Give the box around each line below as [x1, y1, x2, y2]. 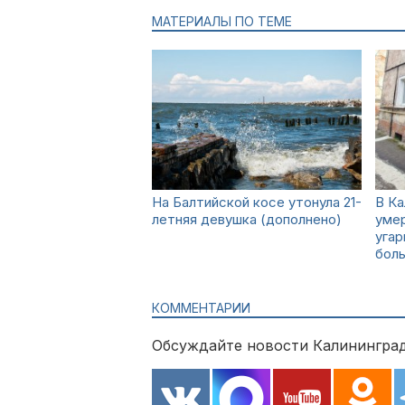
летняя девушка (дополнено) [152, 211, 342, 228]
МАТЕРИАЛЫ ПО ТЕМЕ [152, 14, 292, 29]
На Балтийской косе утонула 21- [152, 193, 362, 211]
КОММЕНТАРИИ [152, 300, 250, 316]
